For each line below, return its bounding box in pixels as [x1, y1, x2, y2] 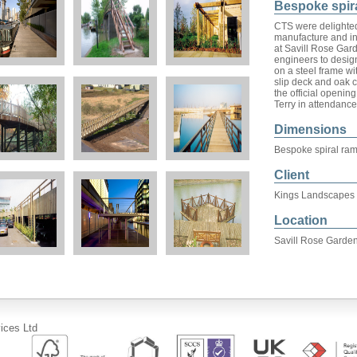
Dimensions [274, 123, 347, 137]
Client [274, 168, 309, 182]
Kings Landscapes [274, 190, 355, 202]
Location [274, 214, 328, 228]
